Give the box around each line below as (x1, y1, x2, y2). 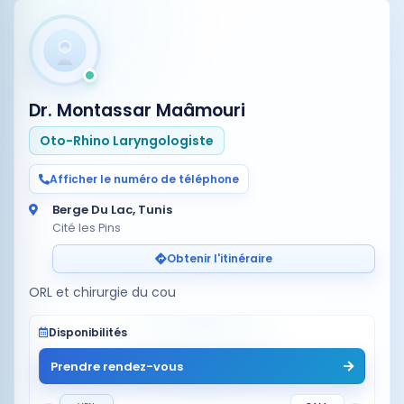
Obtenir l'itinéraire (167, 251, 272, 266)
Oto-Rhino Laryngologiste (40, 131, 214, 150)
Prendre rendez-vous (50, 357, 183, 375)
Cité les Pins (52, 220, 121, 235)
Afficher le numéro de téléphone (50, 170, 239, 187)
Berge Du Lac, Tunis (52, 201, 172, 218)
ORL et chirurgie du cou (29, 283, 176, 301)
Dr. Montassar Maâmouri (29, 98, 245, 123)
